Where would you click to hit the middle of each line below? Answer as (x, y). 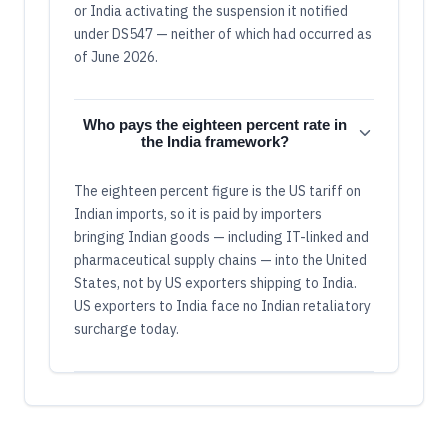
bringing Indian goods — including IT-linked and (221, 237)
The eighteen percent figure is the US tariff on (217, 191)
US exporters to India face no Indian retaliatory (222, 306)
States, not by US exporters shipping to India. (215, 283)
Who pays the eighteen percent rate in (215, 125)
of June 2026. (116, 57)
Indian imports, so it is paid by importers (198, 214)
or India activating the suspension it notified (211, 11)
